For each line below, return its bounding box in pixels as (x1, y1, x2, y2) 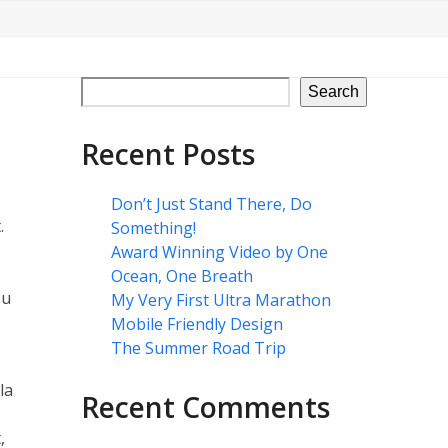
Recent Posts (80, 135, 255, 173)
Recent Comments (80, 388, 330, 426)
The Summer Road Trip (110, 337, 286, 359)
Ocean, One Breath (110, 265, 253, 287)
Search (307, 83, 359, 100)
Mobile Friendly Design (110, 313, 283, 335)
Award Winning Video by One (110, 241, 328, 263)
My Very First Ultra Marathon (110, 289, 331, 311)
